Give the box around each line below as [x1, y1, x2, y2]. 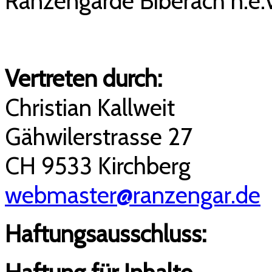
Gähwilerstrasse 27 [5, 122, 192, 152]
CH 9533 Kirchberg [5, 151, 191, 181]
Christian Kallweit [5, 93, 180, 123]
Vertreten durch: [5, 64, 168, 93]
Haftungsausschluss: [5, 219, 212, 249]
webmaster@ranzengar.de [5, 180, 260, 210]
